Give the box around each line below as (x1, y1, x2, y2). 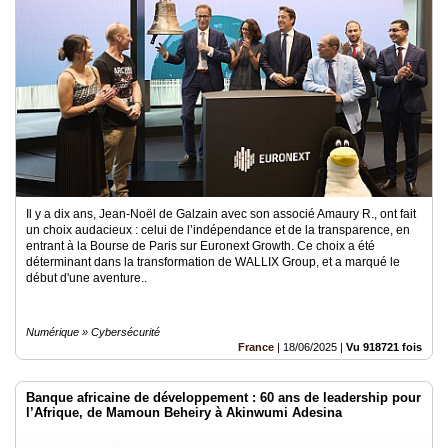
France (238, 341, 274, 353)
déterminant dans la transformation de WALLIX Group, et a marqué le (26, 255, 400, 269)
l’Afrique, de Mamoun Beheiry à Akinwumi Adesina (26, 405, 342, 420)
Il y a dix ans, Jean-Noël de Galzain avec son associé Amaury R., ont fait (26, 207, 416, 221)
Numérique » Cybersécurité (26, 326, 160, 338)
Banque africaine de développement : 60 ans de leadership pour (26, 390, 421, 405)
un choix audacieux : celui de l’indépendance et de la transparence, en (26, 223, 410, 237)
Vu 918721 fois (346, 341, 422, 353)
